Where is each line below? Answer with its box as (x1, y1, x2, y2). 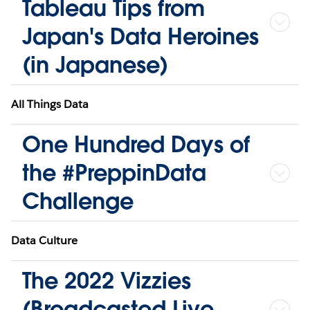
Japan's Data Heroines (22, 22, 259, 51)
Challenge (22, 187, 134, 216)
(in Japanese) (22, 51, 168, 80)
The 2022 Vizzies (22, 266, 191, 295)
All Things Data (11, 97, 89, 112)
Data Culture (11, 233, 78, 248)
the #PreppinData (22, 158, 206, 188)
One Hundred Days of (22, 130, 250, 159)
